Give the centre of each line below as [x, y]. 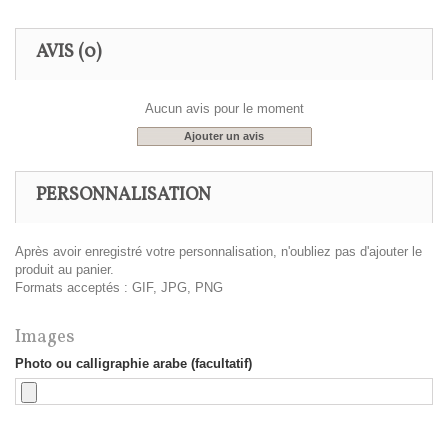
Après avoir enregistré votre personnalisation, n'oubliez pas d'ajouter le [218, 252]
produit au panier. [64, 270]
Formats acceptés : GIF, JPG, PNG [119, 288]
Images [45, 337]
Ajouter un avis [224, 136]
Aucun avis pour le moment [224, 109]
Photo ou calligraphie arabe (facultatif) [133, 364]
